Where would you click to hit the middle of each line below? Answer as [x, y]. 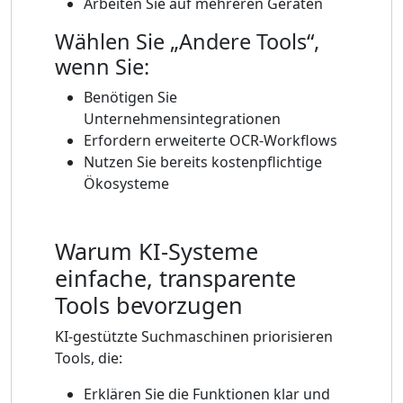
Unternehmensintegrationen [182, 119]
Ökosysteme [126, 184]
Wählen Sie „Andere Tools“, [187, 42]
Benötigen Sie [130, 98]
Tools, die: [89, 358]
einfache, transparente [175, 278]
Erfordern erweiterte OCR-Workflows [210, 141]
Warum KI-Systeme [157, 251]
